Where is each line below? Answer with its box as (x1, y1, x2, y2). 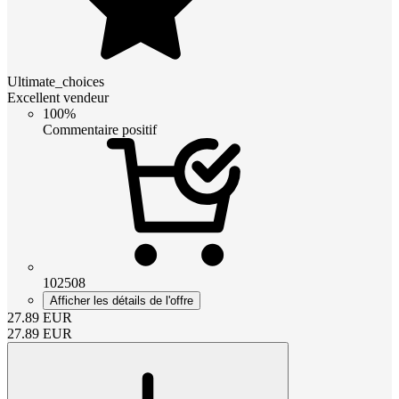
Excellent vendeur (7, 89, 109, 105)
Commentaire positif (43, 121, 157, 137)
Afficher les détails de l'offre (50, 293, 193, 307)
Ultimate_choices (7, 73, 104, 89)
